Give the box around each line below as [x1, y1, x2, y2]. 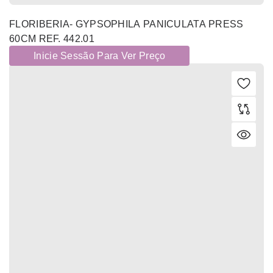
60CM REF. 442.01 [9, 34, 94, 44]
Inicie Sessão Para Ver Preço [34, 51, 166, 62]
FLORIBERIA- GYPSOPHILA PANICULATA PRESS [9, 19, 244, 30]
